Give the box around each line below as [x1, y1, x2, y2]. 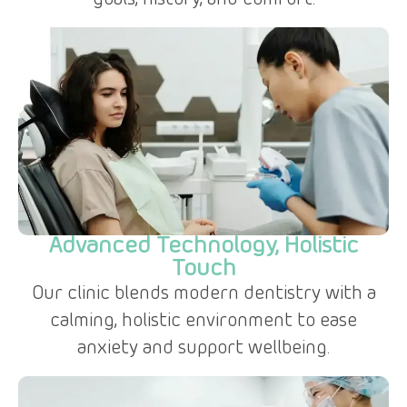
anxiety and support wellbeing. [77, 338, 330, 361]
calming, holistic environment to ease [50, 311, 357, 333]
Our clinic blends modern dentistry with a [31, 283, 376, 306]
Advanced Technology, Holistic [48, 233, 359, 261]
